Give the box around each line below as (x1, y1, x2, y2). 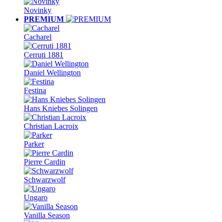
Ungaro (24, 193, 48, 202)
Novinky (24, 6, 52, 14)
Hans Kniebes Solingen (24, 104, 98, 112)
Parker (24, 140, 44, 148)
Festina (24, 86, 46, 95)
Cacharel (24, 33, 52, 41)
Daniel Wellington (24, 68, 81, 77)
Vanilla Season (24, 211, 70, 220)
